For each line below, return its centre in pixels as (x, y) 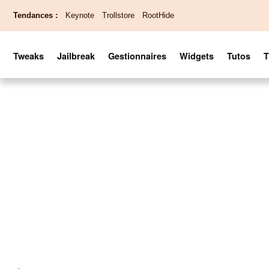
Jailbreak (76, 56)
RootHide (158, 15)
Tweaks (29, 56)
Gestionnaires (137, 56)
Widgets (197, 56)
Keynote (80, 15)
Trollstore (118, 15)
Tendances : (35, 15)
